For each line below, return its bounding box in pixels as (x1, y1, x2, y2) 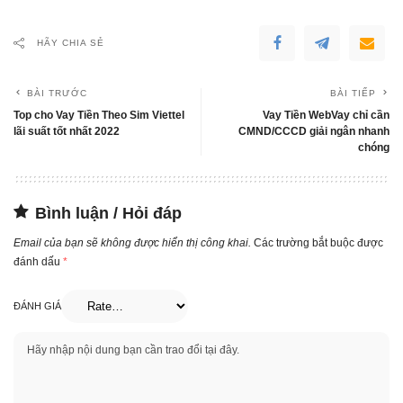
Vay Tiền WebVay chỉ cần (263, 108, 390, 121)
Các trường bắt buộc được (254, 236, 383, 249)
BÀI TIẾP (330, 87, 376, 98)
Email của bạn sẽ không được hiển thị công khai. (13, 236, 251, 249)
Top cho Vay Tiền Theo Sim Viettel (13, 108, 184, 121)
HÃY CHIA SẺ (37, 38, 104, 49)
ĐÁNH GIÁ (13, 300, 61, 311)
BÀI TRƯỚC (27, 87, 87, 98)
